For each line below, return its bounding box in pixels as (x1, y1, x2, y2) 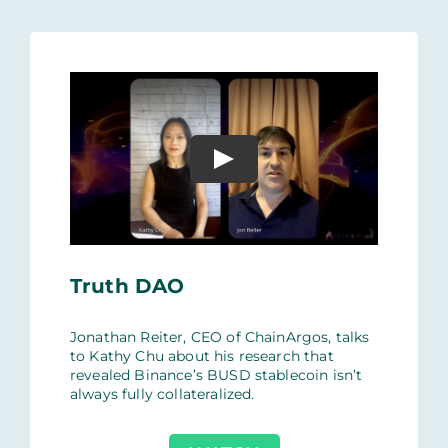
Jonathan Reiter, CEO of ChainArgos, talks (69, 328, 370, 347)
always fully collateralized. (69, 385, 255, 404)
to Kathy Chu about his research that (69, 347, 334, 366)
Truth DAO (69, 274, 185, 299)
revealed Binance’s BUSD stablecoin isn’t (69, 366, 363, 385)
